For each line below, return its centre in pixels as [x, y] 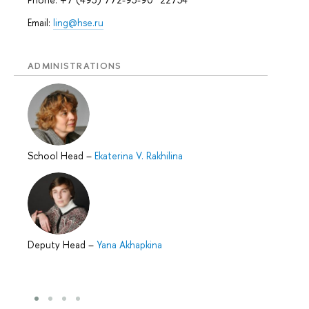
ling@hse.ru [78, 22]
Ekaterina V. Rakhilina [139, 156]
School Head [57, 156]
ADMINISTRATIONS [75, 65]
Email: [40, 22]
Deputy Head [58, 245]
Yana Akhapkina [129, 245]
